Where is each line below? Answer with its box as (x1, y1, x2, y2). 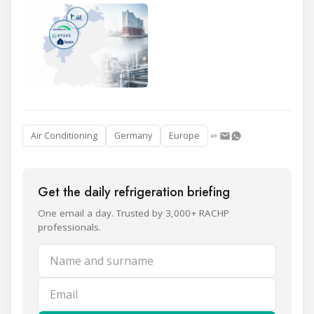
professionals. (38, 221, 101, 234)
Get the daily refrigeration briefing (38, 183, 230, 202)
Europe (169, 130, 200, 142)
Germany (114, 130, 152, 142)
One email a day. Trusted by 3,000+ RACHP (38, 207, 229, 220)
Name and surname (38, 245, 149, 262)
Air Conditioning (31, 130, 97, 142)
